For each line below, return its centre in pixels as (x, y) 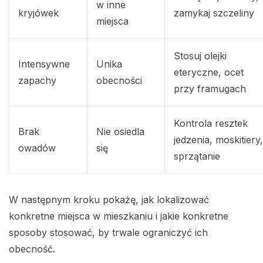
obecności (119, 81)
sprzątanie (197, 156)
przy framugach (210, 89)
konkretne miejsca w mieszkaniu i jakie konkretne (119, 216)
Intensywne (44, 64)
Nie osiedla (120, 132)
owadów (37, 148)
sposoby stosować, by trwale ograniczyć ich (108, 233)
